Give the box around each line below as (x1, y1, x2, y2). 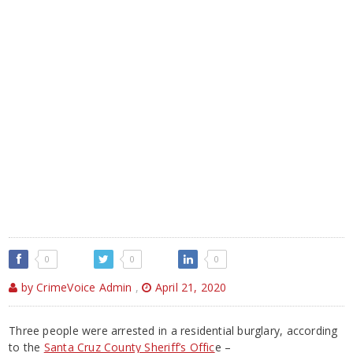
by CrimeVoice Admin (17, 279, 132, 295)
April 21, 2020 (151, 279, 227, 295)
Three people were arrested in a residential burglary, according (9, 322, 338, 338)
